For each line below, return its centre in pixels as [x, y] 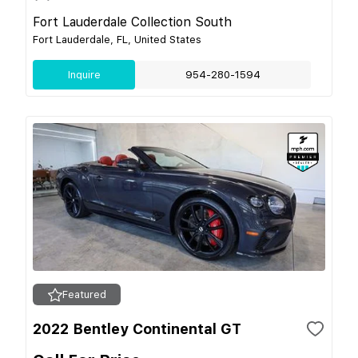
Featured [84, 294]
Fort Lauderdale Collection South [132, 22]
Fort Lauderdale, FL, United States [117, 40]
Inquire [84, 75]
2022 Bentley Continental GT [137, 329]
